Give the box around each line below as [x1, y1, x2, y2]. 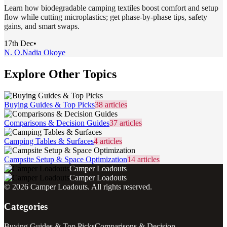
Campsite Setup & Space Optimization [4, 155, 127, 164]
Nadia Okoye [22, 48, 65, 57]
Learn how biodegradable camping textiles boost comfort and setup [4, 4, 218, 13]
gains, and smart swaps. [4, 22, 80, 31]
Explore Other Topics [4, 67, 117, 81]
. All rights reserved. [88, 182, 152, 192]
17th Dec [4, 39, 33, 48]
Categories [4, 201, 48, 212]
